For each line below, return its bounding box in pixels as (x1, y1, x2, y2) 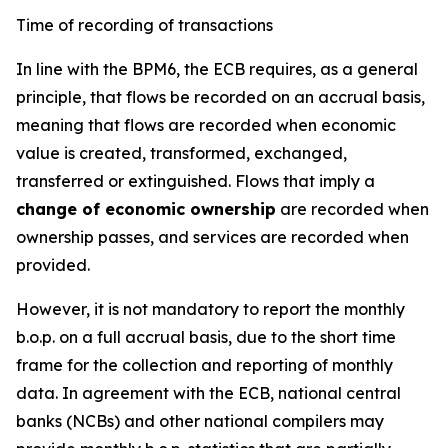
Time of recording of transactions (16, 15, 273, 35)
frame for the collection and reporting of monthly (16, 355, 393, 375)
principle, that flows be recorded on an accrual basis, (16, 87, 425, 107)
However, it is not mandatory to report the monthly (16, 299, 405, 319)
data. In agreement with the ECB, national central (16, 383, 401, 403)
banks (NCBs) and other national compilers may (16, 411, 384, 431)
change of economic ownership (16, 199, 276, 219)
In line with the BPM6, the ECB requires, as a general (16, 59, 418, 79)
